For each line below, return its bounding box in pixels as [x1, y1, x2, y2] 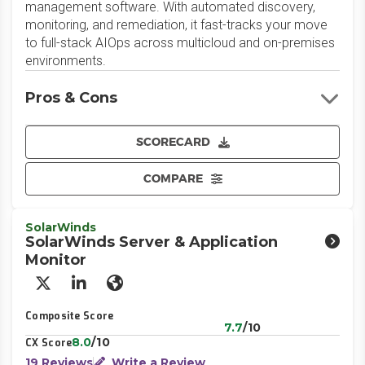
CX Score [25, 336, 73, 350]
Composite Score [25, 310, 114, 323]
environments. [25, 53, 106, 68]
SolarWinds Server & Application [25, 233, 278, 251]
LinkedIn [77, 280, 139, 301]
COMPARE [143, 171, 203, 186]
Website [113, 280, 172, 301]
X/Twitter [42, 280, 108, 301]
